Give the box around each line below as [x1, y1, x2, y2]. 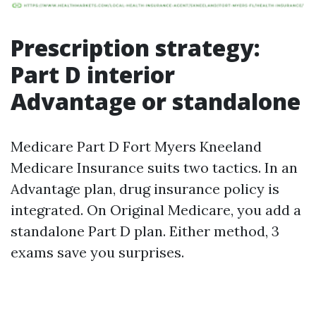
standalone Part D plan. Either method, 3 [11, 222, 279, 240]
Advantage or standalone [11, 86, 300, 116]
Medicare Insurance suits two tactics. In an [11, 159, 298, 176]
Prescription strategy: [11, 32, 260, 63]
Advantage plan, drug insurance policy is [11, 180, 279, 197]
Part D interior [11, 59, 175, 90]
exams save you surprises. [11, 243, 184, 261]
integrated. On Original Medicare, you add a [11, 201, 301, 219]
